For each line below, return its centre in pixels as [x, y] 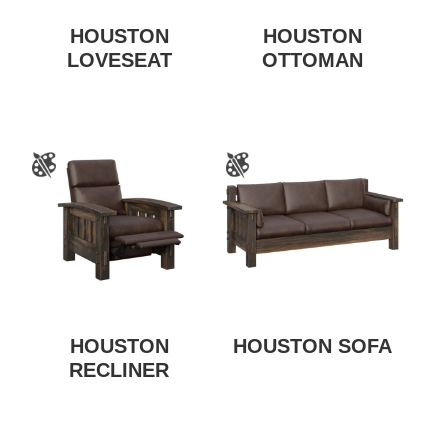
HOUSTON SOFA [313, 345]
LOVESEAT [119, 60]
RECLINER [119, 369]
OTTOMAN [313, 60]
